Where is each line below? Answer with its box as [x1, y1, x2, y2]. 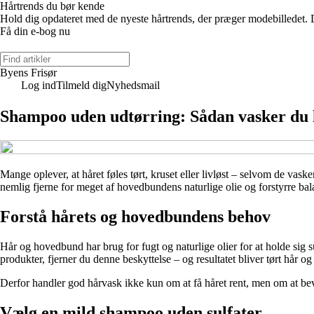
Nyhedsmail [107, 79, 160, 91]
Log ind [21, 79, 56, 91]
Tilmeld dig [56, 79, 107, 91]
